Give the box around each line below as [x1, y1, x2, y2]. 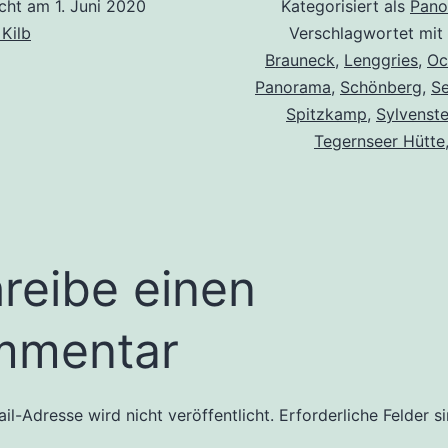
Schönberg [340, 77, 422, 98]
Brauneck [265, 50, 335, 71]
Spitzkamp [286, 104, 367, 125]
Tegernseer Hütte [314, 131, 445, 152]
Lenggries [344, 50, 418, 71]
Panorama [255, 77, 331, 98]
